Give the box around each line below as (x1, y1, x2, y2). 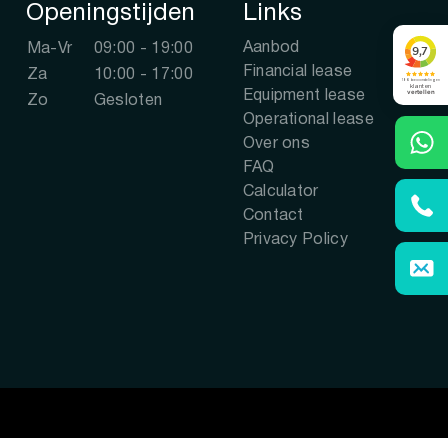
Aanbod (242, 41, 300, 55)
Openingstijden (25, 3, 195, 25)
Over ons (242, 137, 311, 151)
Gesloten (93, 94, 163, 108)
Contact (242, 209, 304, 223)
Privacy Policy (242, 233, 349, 247)
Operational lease (242, 113, 375, 127)
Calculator (242, 185, 319, 199)
